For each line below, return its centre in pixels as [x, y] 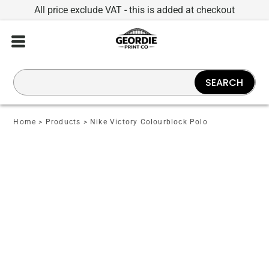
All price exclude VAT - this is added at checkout [134, 10]
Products [63, 122]
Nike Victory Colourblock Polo [149, 122]
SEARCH [225, 82]
